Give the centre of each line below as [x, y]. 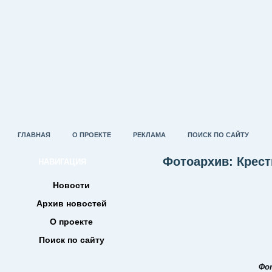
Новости [71, 185]
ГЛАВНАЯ [34, 135]
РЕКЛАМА [149, 135]
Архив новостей [71, 203]
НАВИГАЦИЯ [62, 162]
